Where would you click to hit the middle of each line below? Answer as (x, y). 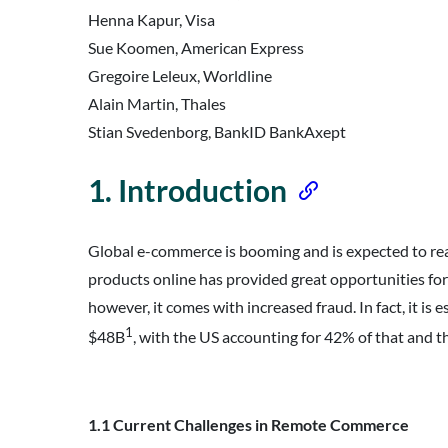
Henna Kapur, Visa (151, 19)
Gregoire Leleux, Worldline (180, 75)
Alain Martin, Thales (157, 103)
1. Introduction (187, 189)
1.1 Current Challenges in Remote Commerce (250, 425)
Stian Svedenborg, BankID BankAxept (217, 131)
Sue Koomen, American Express (196, 47)
